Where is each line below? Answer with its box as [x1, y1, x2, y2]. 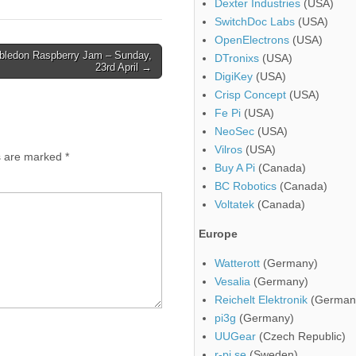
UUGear [215, 330, 256, 343]
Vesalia [215, 275, 250, 288]
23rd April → [95, 60, 152, 73]
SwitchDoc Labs [215, 15, 295, 29]
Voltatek [215, 198, 254, 211]
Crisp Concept [215, 88, 286, 102]
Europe [199, 227, 238, 241]
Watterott [215, 257, 260, 270]
